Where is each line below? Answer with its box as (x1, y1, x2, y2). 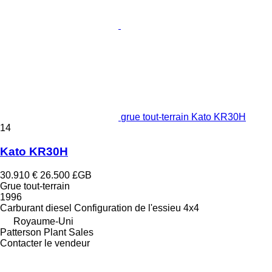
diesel (46, 202, 72, 213)
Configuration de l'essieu (74, 202, 181, 213)
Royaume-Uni (13, 216, 73, 226)
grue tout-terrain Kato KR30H (121, 112, 246, 123)
